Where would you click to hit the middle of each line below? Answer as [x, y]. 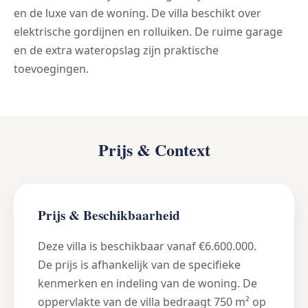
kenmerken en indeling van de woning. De [147, 284]
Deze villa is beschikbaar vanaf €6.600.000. [147, 246]
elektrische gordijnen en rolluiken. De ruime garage [148, 32]
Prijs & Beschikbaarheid [109, 216]
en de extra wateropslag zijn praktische [116, 51]
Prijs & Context [154, 150]
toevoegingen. [51, 69]
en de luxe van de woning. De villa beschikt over [137, 13]
